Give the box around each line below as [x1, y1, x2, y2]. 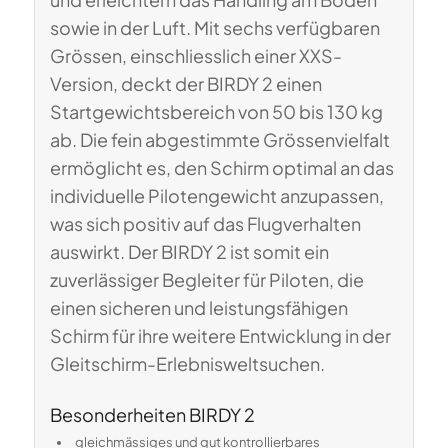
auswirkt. [49, 239, 125, 263]
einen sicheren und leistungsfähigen [49, 295, 348, 319]
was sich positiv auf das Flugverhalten [49, 211, 361, 235]
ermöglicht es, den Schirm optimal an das [49, 155, 394, 179]
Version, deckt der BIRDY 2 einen [49, 71, 322, 95]
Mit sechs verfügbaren [193, 15, 380, 39]
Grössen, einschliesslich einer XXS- [49, 43, 342, 67]
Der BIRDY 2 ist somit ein [127, 239, 329, 263]
